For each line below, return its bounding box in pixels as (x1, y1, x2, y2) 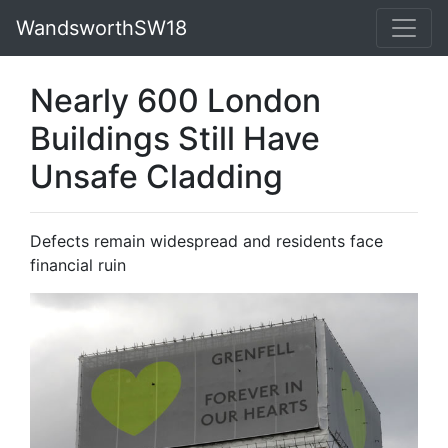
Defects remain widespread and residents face (30, 231, 383, 251)
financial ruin (30, 255, 126, 275)
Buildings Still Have (30, 119, 320, 158)
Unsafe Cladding (30, 157, 283, 196)
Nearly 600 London (30, 81, 321, 120)
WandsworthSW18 (16, 16, 187, 40)
